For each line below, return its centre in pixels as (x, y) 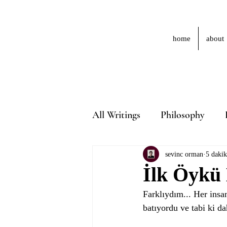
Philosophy (183, 115)
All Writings (116, 115)
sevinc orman (184, 154)
